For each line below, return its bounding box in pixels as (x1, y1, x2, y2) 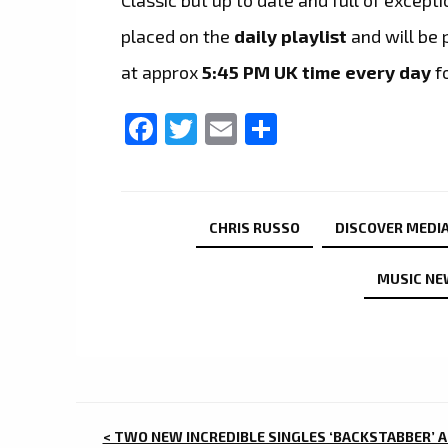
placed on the (121, 24, 235, 47)
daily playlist (234, 24, 348, 47)
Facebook (157, 110, 298, 149)
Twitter (197, 110, 302, 149)
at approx (121, 60, 199, 83)
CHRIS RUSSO (209, 219, 300, 237)
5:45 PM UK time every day (198, 60, 432, 83)
